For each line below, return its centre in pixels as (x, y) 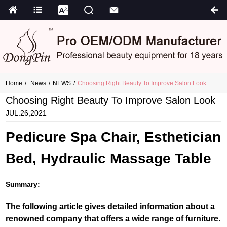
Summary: (23, 184)
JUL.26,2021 (26, 113)
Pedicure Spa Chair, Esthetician (113, 137)
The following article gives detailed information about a (110, 206)
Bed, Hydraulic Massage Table (109, 158)
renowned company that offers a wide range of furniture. (113, 218)
